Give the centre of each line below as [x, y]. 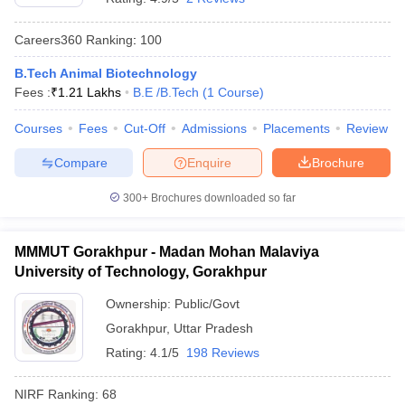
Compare [80, 162]
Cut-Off [145, 128]
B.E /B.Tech [166, 92]
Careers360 [48, 39]
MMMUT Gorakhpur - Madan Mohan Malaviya [167, 252]
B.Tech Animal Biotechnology [106, 73]
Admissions [214, 128]
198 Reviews [223, 353]
